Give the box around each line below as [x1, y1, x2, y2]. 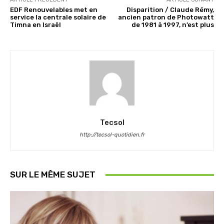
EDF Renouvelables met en [10, 6, 97, 14]
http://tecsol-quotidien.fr [79, 131, 144, 138]
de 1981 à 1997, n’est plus [131, 21, 214, 29]
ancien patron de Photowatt [117, 13, 214, 21]
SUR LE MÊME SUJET [10, 169, 95, 180]
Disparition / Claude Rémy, [126, 6, 214, 14]
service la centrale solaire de [10, 13, 106, 21]
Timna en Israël [10, 21, 61, 29]
